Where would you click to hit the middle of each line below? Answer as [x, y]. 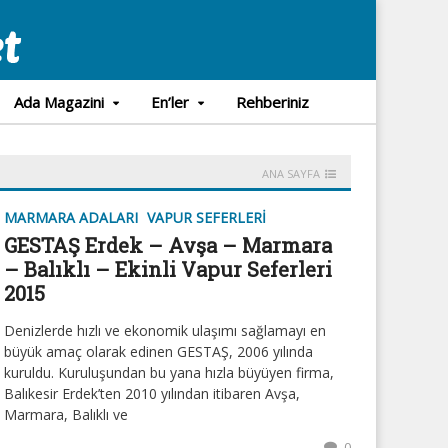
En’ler [169, 102]
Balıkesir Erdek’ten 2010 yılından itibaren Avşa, [152, 393]
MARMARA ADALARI [71, 217]
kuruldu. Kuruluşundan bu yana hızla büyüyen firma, [169, 372]
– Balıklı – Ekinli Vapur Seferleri [168, 269]
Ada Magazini [58, 102]
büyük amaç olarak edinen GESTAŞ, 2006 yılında [158, 351]
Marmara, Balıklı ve [66, 414]
